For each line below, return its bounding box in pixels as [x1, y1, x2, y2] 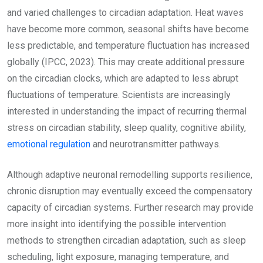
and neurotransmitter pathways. [90, 139, 221, 150]
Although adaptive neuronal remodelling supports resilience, [7, 169, 252, 181]
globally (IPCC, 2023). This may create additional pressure [7, 56, 245, 68]
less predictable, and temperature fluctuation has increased [7, 40, 249, 52]
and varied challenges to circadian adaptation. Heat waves [7, 7, 244, 19]
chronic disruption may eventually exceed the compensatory [7, 186, 252, 197]
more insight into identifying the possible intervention [7, 218, 226, 230]
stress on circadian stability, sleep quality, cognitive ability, [7, 122, 246, 134]
